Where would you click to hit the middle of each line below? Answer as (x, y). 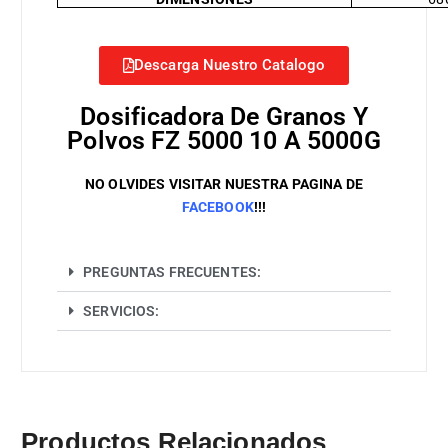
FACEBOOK (217, 206)
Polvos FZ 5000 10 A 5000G (224, 140)
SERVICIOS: (121, 310)
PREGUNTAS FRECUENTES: (172, 271)
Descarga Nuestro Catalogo (229, 64)
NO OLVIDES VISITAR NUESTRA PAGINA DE (224, 183)
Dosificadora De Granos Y (224, 116)
